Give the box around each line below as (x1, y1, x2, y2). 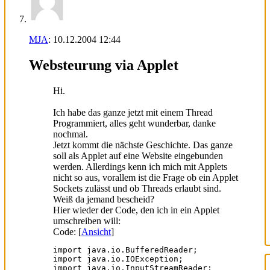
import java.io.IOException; (53, 254, 183, 263)
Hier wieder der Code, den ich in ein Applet (53, 204, 219, 215)
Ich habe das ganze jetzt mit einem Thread (53, 107, 213, 118)
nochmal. (53, 128, 88, 139)
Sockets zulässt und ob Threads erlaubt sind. (53, 183, 221, 193)
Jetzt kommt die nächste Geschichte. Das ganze (53, 139, 233, 150)
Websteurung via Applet (29, 57, 178, 73)
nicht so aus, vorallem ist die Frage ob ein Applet (53, 172, 238, 183)
